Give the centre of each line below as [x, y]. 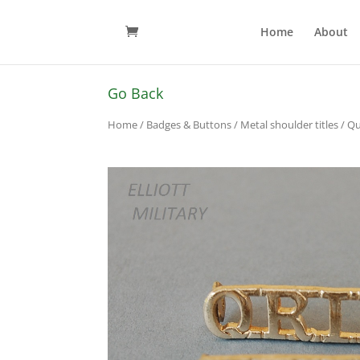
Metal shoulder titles [290, 124]
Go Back [136, 93]
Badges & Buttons [189, 124]
